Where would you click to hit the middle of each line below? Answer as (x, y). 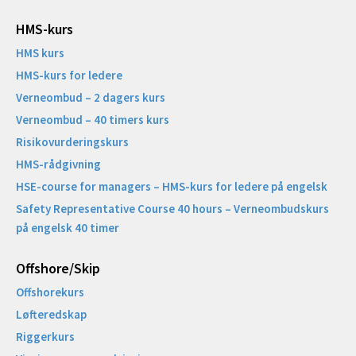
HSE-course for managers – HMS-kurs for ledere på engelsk (172, 187)
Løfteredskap (51, 315)
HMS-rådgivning (58, 164)
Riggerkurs (45, 337)
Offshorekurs (50, 292)
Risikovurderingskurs (72, 142)
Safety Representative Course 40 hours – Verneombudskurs (172, 209)
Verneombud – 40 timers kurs (93, 120)
